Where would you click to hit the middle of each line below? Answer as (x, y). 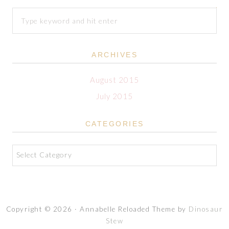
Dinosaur (206, 209)
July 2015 (114, 96)
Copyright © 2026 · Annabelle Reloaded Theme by (97, 209)
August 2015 (114, 80)
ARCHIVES (114, 55)
